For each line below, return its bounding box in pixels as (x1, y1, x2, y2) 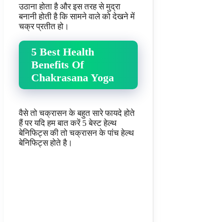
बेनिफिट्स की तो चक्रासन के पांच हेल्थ (19, 128, 134, 138)
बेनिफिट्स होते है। (19, 138, 72, 148)
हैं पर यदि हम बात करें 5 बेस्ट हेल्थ (19, 118, 116, 128)
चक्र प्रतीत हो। (19, 22, 69, 32)
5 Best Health (31, 46, 94, 58)
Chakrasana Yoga (31, 71, 114, 84)
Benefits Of (31, 58, 84, 71)
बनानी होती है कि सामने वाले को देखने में (19, 12, 135, 22)
